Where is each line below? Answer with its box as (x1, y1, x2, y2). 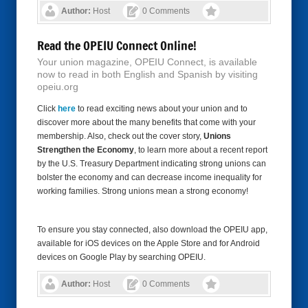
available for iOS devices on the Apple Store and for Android (37, 239, 260, 248)
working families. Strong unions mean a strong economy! (37, 186, 248, 196)
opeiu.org (37, 81, 78, 92)
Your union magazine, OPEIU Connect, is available (37, 56, 257, 67)
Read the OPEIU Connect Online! (37, 36, 197, 54)
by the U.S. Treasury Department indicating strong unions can (37, 159, 266, 168)
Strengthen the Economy (37, 145, 134, 155)
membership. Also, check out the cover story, (37, 131, 203, 141)
